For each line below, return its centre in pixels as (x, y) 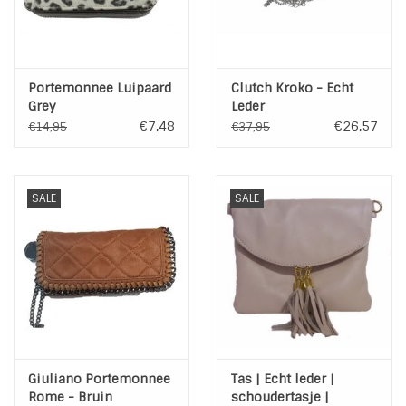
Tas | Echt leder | (283, 378)
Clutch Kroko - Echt (292, 87)
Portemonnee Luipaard (100, 87)
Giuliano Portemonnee (99, 378)
